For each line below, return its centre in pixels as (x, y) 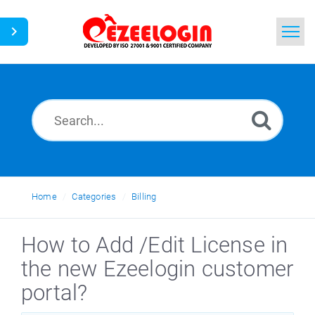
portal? (54, 293)
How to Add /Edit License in (155, 245)
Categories (94, 197)
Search (113, 91)
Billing (144, 197)
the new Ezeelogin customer (157, 269)
